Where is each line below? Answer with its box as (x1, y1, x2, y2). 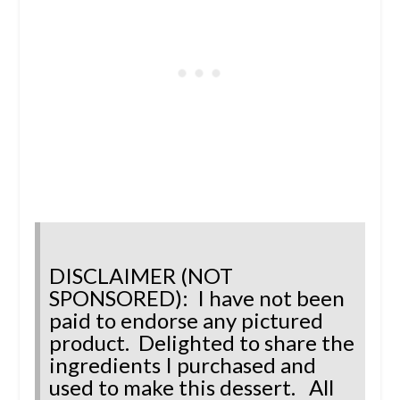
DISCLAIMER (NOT (48, 262, 233, 289)
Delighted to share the (137, 329, 354, 356)
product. (48, 329, 138, 356)
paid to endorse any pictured (48, 307, 323, 334)
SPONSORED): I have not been (48, 285, 345, 312)
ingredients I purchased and (48, 352, 316, 379)
